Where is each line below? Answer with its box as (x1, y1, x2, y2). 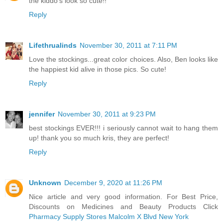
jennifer (29, 110, 55, 118)
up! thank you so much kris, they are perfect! (29, 134, 169, 142)
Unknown (29, 179, 61, 187)
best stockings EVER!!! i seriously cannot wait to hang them (29, 124, 218, 132)
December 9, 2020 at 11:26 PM (64, 179, 162, 187)
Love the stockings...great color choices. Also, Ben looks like (29, 55, 218, 64)
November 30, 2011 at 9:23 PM (58, 110, 156, 118)
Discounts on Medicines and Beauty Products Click (29, 203, 218, 211)
